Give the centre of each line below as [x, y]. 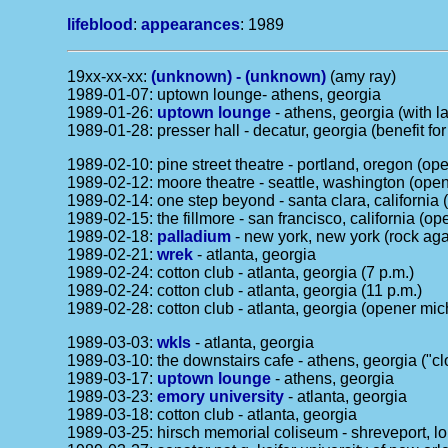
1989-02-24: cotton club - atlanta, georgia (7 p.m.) [241, 272]
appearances [191, 24]
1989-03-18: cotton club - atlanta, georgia [212, 414]
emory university [221, 396]
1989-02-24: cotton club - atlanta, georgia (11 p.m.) [245, 290]
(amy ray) [361, 76]
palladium [194, 236]
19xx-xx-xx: [109, 76]
